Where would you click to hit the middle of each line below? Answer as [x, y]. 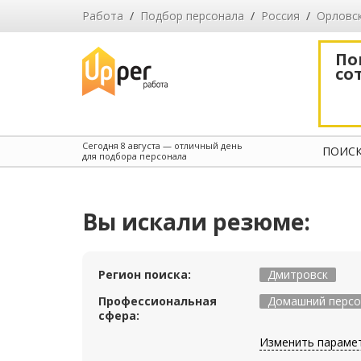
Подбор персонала [192, 16]
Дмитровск [298, 274]
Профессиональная [158, 301]
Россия [280, 16]
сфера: [119, 315]
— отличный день [201, 145]
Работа [103, 16]
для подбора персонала [135, 156]
